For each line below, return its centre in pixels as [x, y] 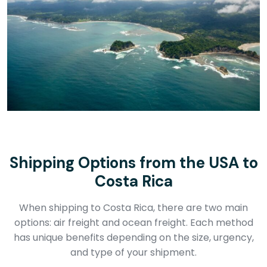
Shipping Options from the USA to [133, 163]
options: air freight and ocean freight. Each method [133, 223]
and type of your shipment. [133, 252]
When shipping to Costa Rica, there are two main [133, 208]
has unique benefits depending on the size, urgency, [133, 237]
